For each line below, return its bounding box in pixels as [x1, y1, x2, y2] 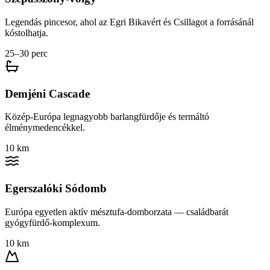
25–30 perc [5, 48, 48, 58]
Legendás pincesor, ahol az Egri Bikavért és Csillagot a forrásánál [5, 16, 254, 27]
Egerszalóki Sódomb [5, 182, 107, 195]
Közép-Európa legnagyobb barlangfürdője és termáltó [5, 111, 209, 122]
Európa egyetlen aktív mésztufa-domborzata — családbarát [5, 206, 228, 217]
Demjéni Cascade [5, 87, 90, 100]
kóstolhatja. [5, 27, 48, 38]
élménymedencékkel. [5, 122, 85, 133]
